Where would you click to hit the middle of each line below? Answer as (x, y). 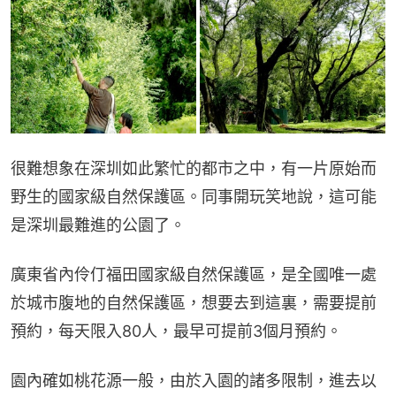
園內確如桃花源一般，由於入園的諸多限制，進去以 (194, 381)
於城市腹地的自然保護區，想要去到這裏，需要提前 (194, 303)
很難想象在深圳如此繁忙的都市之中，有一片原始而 (194, 169)
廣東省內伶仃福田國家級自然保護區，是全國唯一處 (194, 275)
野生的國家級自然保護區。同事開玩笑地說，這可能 (194, 197)
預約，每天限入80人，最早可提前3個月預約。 (176, 331)
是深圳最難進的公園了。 (98, 225)
